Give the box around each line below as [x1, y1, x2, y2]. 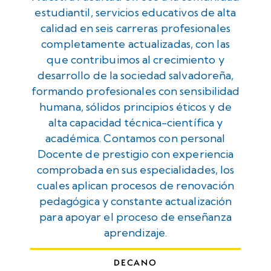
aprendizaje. [103, 226, 168, 240]
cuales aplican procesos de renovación [37, 178, 234, 193]
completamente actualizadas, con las [41, 37, 230, 51]
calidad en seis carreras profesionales [41, 21, 230, 36]
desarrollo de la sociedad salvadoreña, [37, 68, 234, 83]
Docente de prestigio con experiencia [37, 147, 234, 162]
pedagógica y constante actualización [39, 194, 232, 209]
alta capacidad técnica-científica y [48, 116, 223, 130]
